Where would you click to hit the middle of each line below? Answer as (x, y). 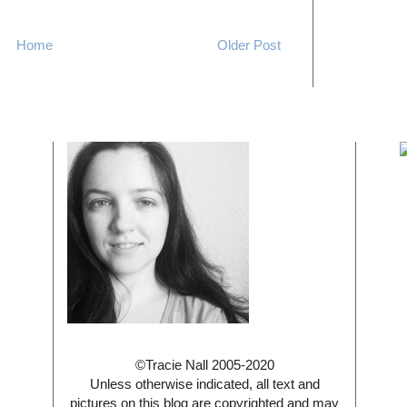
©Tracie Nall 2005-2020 (204, 364)
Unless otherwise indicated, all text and (204, 383)
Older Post (249, 45)
